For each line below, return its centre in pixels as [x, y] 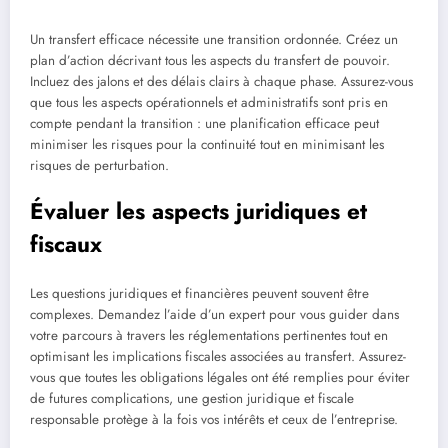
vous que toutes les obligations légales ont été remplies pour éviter [220, 378]
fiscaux [66, 243]
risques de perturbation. [99, 165]
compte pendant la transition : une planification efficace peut [204, 123]
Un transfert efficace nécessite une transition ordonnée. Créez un [214, 39]
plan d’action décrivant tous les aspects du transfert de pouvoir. [210, 60]
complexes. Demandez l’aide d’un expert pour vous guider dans [214, 315]
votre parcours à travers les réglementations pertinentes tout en [209, 336]
